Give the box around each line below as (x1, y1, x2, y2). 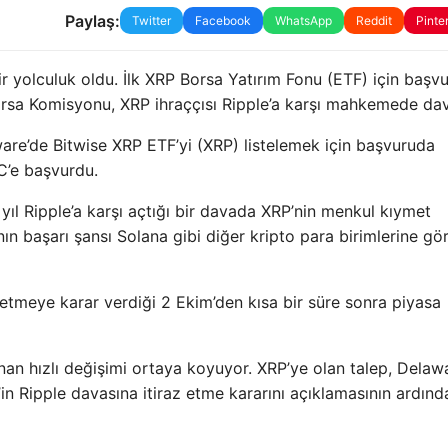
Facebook (194, 13, 251, 29)
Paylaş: (64, 10, 120, 31)
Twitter (131, 13, 171, 29)
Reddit (355, 13, 392, 29)
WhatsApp (274, 13, 332, 29)
